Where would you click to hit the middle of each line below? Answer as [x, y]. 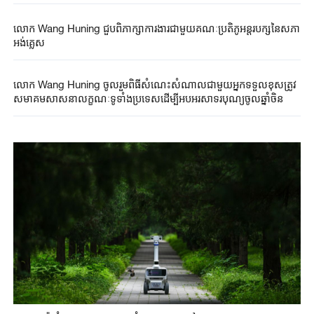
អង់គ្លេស [29, 42]
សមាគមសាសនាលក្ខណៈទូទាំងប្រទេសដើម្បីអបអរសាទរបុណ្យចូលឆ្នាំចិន [148, 98]
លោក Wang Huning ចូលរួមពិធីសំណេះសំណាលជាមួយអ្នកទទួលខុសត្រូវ [155, 84]
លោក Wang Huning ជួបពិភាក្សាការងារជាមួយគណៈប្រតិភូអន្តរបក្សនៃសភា [156, 28]
